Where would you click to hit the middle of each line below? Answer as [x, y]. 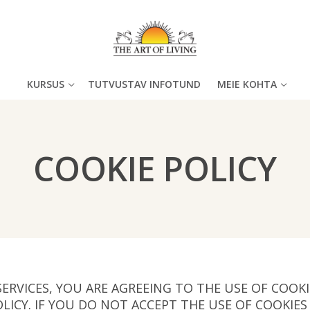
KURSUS [45, 84]
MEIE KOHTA [247, 84]
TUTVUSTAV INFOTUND [144, 84]
